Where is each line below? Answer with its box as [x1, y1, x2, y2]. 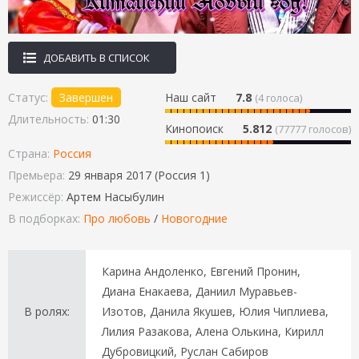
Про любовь [83, 211, 151, 227]
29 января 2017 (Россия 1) [68, 167, 210, 184]
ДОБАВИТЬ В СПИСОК [43, 50, 150, 66]
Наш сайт [165, 90, 220, 106]
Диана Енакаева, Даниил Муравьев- [102, 284, 297, 300]
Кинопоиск [165, 121, 227, 137]
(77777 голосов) [275, 122, 351, 137]
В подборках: [8, 211, 83, 227]
